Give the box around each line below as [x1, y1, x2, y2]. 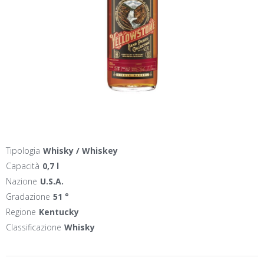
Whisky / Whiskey [43, 145, 118, 156]
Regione [6, 206, 36, 217]
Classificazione [6, 222, 61, 233]
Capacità [6, 160, 39, 171]
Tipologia [6, 145, 40, 156]
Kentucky [39, 206, 79, 217]
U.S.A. [40, 176, 64, 187]
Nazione [6, 176, 37, 187]
